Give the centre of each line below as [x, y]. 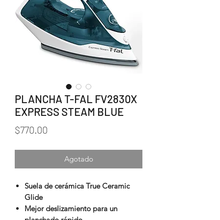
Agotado [79, 159]
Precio [61, 129]
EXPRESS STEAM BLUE [69, 112]
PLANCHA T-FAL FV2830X [76, 99]
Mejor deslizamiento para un [71, 209]
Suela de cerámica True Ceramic [77, 186]
